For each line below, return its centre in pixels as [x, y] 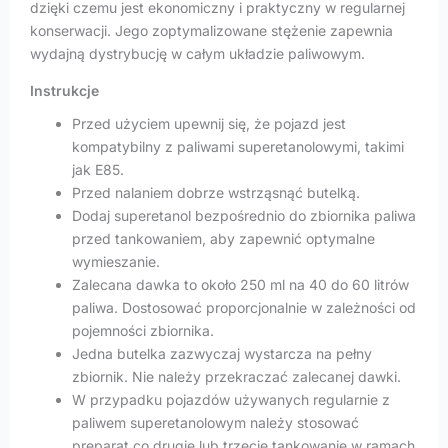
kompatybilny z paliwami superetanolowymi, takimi [238, 146]
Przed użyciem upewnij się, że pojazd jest [209, 123]
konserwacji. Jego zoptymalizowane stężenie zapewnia [211, 30]
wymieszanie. [116, 261]
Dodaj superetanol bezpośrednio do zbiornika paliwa [244, 215]
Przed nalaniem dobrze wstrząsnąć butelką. [216, 192]
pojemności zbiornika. [143, 330]
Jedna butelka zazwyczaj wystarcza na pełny [222, 353]
